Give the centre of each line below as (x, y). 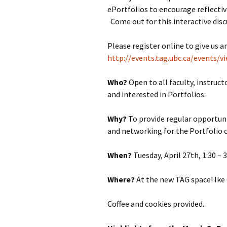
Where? (121, 179)
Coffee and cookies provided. (156, 204)
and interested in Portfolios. (157, 94)
